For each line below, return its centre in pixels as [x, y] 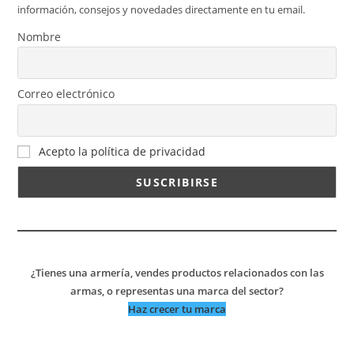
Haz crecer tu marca [177, 309]
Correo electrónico [66, 94]
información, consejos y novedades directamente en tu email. [162, 9]
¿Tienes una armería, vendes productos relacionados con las [177, 272]
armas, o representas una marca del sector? [177, 290]
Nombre [40, 36]
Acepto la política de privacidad [122, 151]
